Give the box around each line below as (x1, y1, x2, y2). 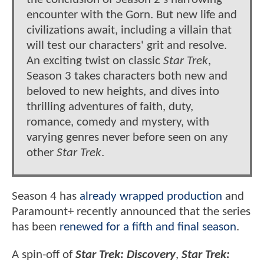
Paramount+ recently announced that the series (12, 206, 250, 219)
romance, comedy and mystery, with (27, 116, 209, 129)
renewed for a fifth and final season (60, 221, 236, 234)
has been (12, 221, 60, 234)
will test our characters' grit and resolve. (27, 39, 227, 52)
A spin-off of (12, 249, 75, 262)
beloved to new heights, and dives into (27, 85, 219, 98)
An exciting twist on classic (27, 55, 163, 68)
